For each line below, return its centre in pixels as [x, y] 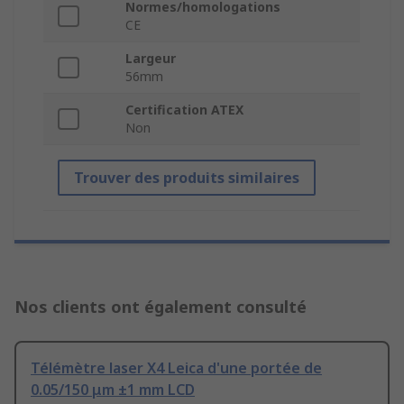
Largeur [151, 59]
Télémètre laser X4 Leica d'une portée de [176, 368]
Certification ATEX [184, 110]
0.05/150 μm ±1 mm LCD [113, 390]
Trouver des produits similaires [187, 178]
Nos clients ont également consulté [161, 307]
